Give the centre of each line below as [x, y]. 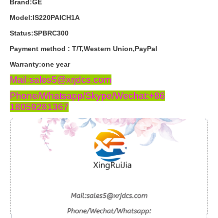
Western [97, 48]
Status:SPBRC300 [39, 33]
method [53, 48]
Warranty [24, 64]
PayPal [146, 48]
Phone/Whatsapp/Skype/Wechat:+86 [87, 95]
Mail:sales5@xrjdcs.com [61, 79]
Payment [24, 48]
